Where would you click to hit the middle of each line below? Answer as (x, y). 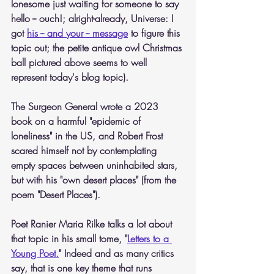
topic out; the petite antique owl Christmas (98, 48)
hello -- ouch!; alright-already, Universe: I (94, 18)
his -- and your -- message (77, 33)
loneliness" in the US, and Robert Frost (88, 136)
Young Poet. (35, 253)
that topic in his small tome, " (69, 239)
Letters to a (150, 239)
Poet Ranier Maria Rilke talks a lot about (93, 224)
